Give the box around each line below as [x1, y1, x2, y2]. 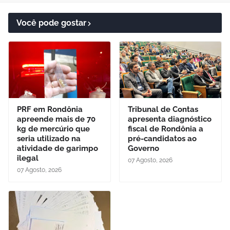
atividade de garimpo [17, 144, 98, 153]
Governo [128, 144, 159, 153]
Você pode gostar [16, 18, 86, 28]
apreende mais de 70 [17, 114, 95, 124]
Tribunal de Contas [128, 105, 198, 114]
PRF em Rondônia [17, 105, 83, 114]
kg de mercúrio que [17, 124, 90, 133]
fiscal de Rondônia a [128, 124, 203, 133]
